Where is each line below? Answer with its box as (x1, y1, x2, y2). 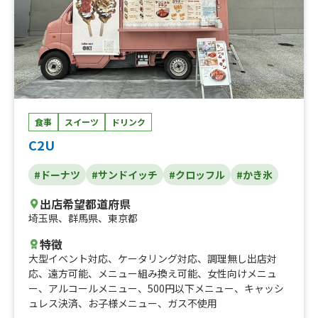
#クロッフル (169, 168, 225, 182)
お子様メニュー (88, 296, 158, 311)
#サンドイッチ (92, 168, 158, 182)
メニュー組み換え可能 (98, 266, 197, 281)
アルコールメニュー (48, 281, 138, 296)
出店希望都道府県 (40, 195, 131, 213)
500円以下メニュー (148, 281, 234, 296)
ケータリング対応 (118, 251, 197, 266)
